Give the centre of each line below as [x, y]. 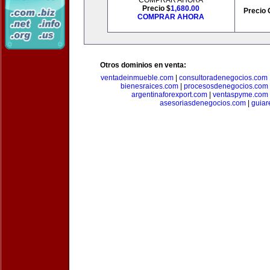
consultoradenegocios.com [223, 78]
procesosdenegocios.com [226, 86]
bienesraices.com [149, 86]
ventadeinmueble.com [137, 78]
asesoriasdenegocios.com [202, 103]
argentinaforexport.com [169, 95]
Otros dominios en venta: [143, 65]
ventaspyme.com [240, 95]
